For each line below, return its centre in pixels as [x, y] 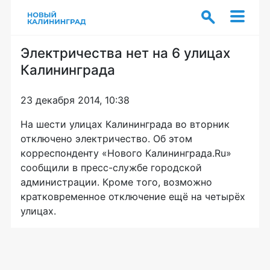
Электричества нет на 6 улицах [125, 53]
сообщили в [51, 168]
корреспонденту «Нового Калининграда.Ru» [126, 153]
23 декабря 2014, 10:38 [75, 100]
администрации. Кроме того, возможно [116, 182]
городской [175, 168]
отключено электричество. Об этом [106, 139]
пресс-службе [114, 168]
